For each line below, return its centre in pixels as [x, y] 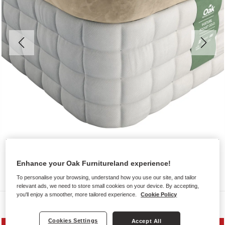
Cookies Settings [73, 221]
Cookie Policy [159, 195]
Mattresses [47, 203]
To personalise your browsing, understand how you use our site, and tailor [107, 178]
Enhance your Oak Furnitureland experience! [94, 163]
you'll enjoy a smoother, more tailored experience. [78, 195]
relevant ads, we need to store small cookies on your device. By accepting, [108, 186]
